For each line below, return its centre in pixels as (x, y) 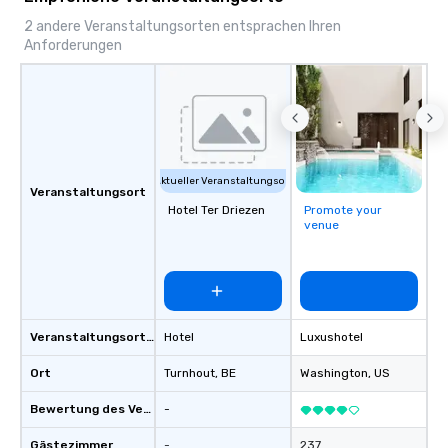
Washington (334, 373)
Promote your (343, 210)
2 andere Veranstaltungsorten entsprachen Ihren (182, 26)
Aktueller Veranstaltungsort (223, 181)
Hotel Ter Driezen (216, 210)
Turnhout (189, 373)
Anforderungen (73, 45)
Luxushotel (331, 337)
